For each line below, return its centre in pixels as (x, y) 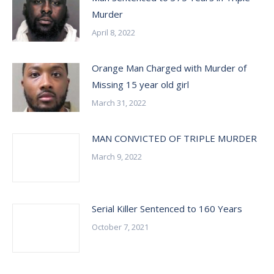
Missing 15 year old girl (140, 84)
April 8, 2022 (113, 32)
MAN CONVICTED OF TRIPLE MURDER (174, 138)
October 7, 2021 (120, 227)
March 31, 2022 (119, 103)
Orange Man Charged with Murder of (169, 68)
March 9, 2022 (117, 157)
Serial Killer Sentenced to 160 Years (167, 209)
